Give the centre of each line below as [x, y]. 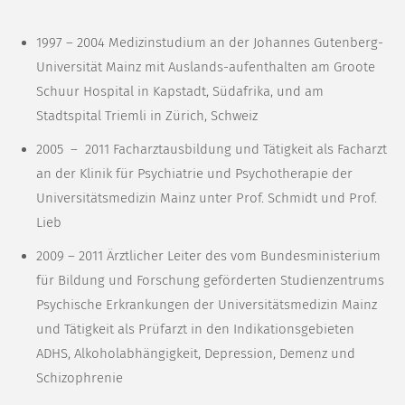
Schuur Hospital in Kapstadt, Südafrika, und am [180, 92]
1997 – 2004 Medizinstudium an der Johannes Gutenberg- [210, 43]
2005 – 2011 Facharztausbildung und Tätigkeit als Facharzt [212, 150]
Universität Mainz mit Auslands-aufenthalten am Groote [206, 67]
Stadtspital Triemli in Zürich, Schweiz [147, 116]
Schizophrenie [80, 378]
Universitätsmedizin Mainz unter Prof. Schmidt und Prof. [207, 198]
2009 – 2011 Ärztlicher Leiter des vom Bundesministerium [208, 256]
